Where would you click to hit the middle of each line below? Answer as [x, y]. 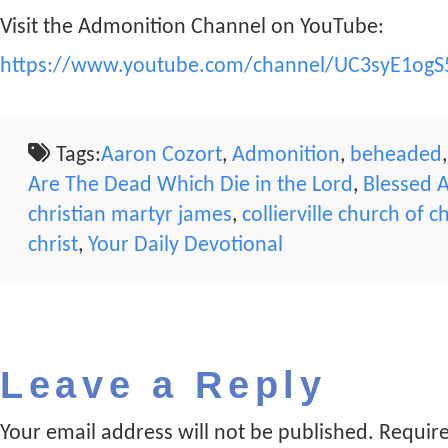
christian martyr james [129, 215]
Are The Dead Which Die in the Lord [190, 185]
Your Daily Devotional [185, 245]
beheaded [396, 155]
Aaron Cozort [162, 155]
